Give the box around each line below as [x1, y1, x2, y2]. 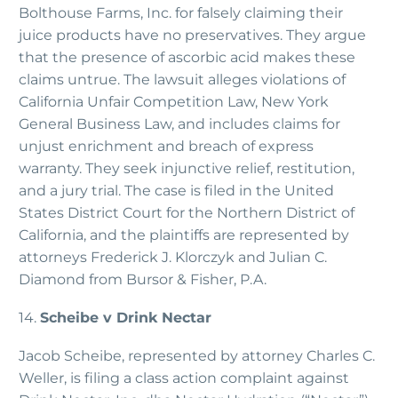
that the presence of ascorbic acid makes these [19, 49, 355, 67]
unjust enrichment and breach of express [19, 138, 314, 155]
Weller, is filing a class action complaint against [19, 369, 349, 386]
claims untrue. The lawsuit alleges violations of [19, 71, 346, 89]
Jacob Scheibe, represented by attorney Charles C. [19, 346, 375, 364]
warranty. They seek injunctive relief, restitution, [19, 160, 354, 178]
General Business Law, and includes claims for [19, 115, 340, 133]
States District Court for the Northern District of [19, 204, 354, 222]
